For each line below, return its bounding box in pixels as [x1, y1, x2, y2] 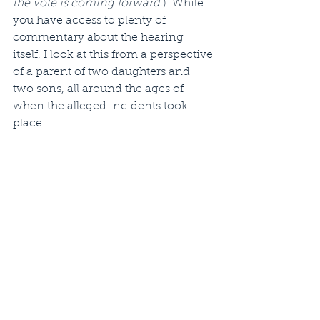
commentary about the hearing [13, 32, 186, 44]
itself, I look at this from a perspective [13, 49, 216, 61]
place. [13, 118, 48, 129]
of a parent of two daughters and [13, 66, 193, 78]
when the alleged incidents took [13, 101, 191, 112]
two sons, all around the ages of [13, 84, 186, 95]
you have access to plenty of [13, 15, 169, 26]
